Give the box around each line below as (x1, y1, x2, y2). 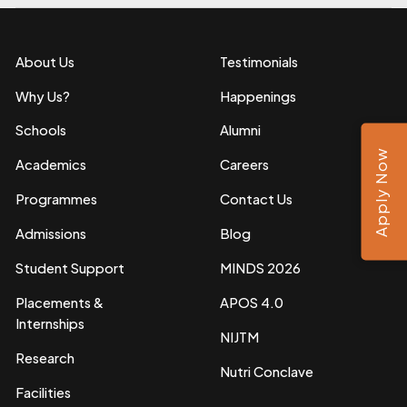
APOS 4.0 (219, 293, 283, 311)
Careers (219, 156, 269, 174)
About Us (15, 53, 75, 70)
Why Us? (15, 87, 71, 104)
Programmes (15, 191, 98, 208)
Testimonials (219, 53, 298, 70)
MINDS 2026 (219, 259, 301, 276)
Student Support (15, 259, 125, 276)
